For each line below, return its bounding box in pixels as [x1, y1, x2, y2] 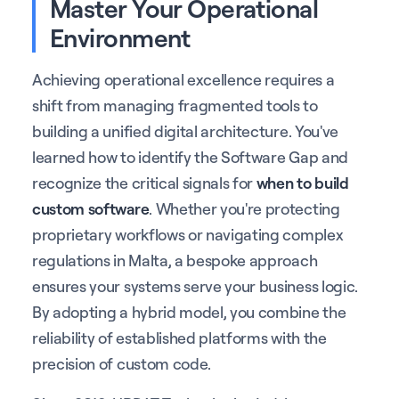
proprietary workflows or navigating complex [32, 224, 344, 244]
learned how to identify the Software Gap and [32, 146, 348, 167]
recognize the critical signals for [32, 172, 256, 192]
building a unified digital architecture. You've [32, 120, 338, 141]
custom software [32, 198, 150, 218]
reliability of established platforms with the [32, 327, 327, 347]
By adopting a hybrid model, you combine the [32, 301, 346, 322]
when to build [256, 172, 349, 192]
